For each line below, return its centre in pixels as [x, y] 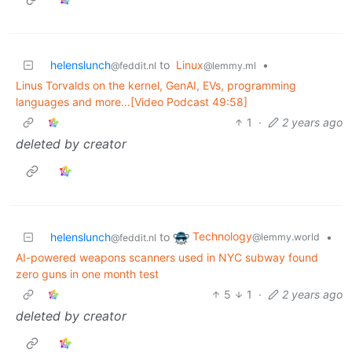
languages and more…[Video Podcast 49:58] [132, 101]
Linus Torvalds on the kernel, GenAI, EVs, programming [156, 85]
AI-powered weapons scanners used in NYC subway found [167, 257]
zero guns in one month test [87, 273]
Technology [222, 236]
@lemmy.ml [230, 65]
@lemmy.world [286, 236]
